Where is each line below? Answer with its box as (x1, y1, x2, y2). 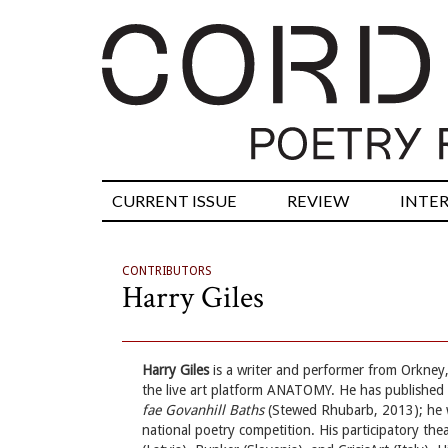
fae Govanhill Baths (142, 402, 264, 419)
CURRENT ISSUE (112, 191, 237, 211)
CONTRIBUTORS (122, 264, 212, 279)
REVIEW (287, 191, 350, 211)
